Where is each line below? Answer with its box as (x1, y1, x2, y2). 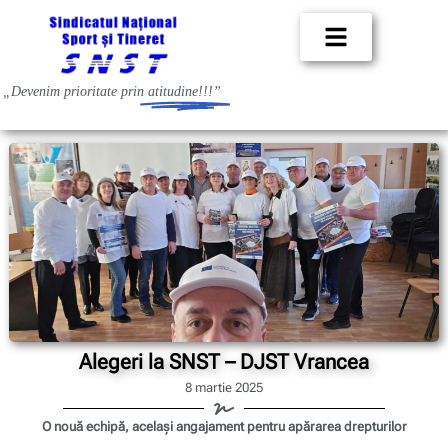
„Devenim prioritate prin (3, 84, 148, 100)
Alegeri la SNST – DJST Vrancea (79, 350, 369, 375)
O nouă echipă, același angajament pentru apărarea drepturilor (41, 418, 407, 434)
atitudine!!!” (148, 84, 221, 100)
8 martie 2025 (185, 379, 263, 395)
